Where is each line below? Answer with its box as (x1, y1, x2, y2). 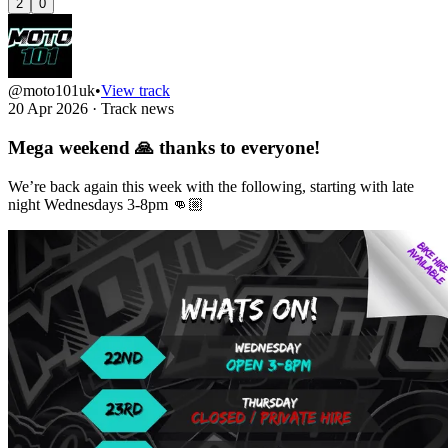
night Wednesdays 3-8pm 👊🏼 (8, 195, 204, 213)
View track (101, 82, 170, 100)
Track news (101, 100, 174, 118)
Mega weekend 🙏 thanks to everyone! (8, 136, 320, 158)
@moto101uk (8, 82, 95, 100)
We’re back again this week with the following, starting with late (8, 177, 414, 195)
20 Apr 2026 (8, 100, 92, 118)
